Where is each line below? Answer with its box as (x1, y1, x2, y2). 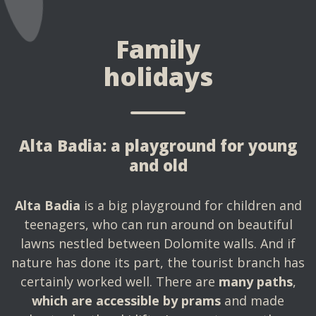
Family (116, 32, 200, 66)
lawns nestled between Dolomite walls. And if (20, 235, 296, 252)
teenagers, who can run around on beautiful (23, 216, 293, 233)
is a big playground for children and (80, 197, 302, 214)
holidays (103, 59, 213, 94)
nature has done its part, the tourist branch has (11, 254, 305, 271)
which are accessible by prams (32, 292, 221, 309)
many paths (218, 273, 293, 290)
